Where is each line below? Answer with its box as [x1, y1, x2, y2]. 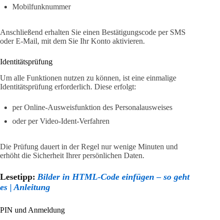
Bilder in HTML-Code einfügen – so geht [37, 172, 190, 182]
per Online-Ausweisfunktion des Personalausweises [12, 103, 172, 112]
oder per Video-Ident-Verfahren [12, 117, 110, 126]
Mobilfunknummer [12, 2, 71, 11]
